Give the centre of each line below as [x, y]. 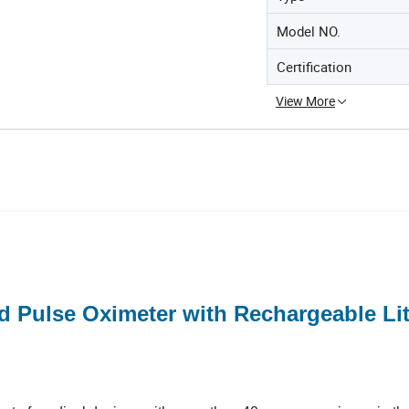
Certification [314, 67]
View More [305, 101]
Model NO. [309, 31]
